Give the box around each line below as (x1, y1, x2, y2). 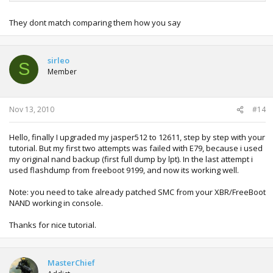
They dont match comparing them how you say (9, 16, 181, 28)
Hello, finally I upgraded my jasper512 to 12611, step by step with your (9, 132, 265, 143)
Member (48, 66, 77, 77)
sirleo (48, 54, 69, 66)
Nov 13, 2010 (9, 104, 54, 115)
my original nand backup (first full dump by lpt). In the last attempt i (9, 154, 253, 165)
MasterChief (48, 257, 95, 268)
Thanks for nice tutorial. (9, 219, 96, 230)
